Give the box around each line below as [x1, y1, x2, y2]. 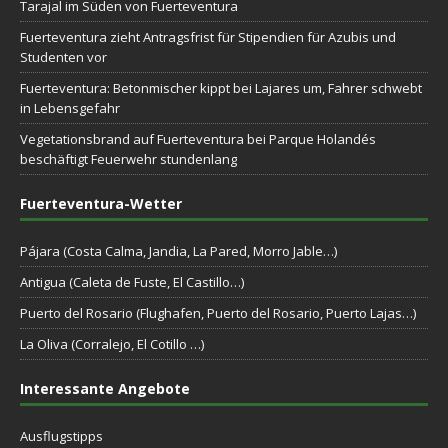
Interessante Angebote [20, 378, 190, 398]
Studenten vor [20, 47, 107, 66]
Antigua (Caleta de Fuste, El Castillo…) [20, 272, 244, 291]
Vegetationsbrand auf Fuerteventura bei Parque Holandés [20, 129, 376, 148]
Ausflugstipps [20, 426, 103, 445]
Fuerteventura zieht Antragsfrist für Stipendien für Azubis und [20, 27, 396, 46]
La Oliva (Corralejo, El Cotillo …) [20, 334, 204, 353]
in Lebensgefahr [20, 98, 120, 117]
